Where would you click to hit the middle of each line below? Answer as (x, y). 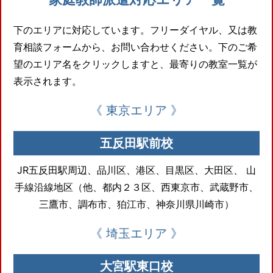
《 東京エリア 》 (136, 110)
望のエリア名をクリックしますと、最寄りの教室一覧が (135, 64)
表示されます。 (48, 81)
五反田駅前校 (136, 143)
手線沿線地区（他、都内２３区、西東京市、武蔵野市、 (136, 187)
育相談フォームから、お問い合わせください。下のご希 (135, 47)
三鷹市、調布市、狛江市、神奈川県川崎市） (136, 204)
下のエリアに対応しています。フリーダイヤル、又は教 (135, 30)
